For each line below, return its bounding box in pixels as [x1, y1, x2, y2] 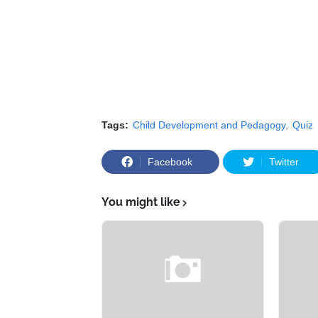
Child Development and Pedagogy [133, 119, 285, 131]
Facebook [148, 156, 192, 168]
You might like [102, 195, 180, 209]
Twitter [269, 156, 299, 168]
